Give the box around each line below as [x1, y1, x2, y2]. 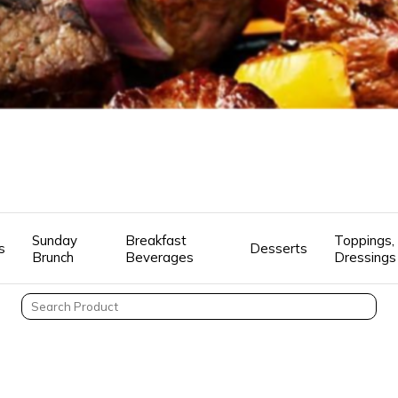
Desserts [250, 240, 308, 257]
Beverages [125, 248, 195, 266]
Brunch [32, 248, 75, 266]
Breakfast [125, 231, 187, 249]
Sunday [32, 231, 78, 249]
